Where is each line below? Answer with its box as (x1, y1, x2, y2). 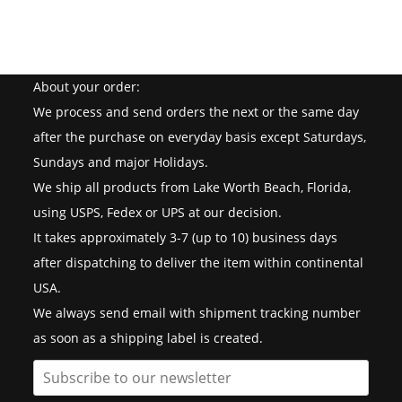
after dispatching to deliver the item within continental (33, 254, 364, 272)
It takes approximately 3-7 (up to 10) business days (33, 229, 338, 247)
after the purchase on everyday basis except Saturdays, (33, 128, 367, 146)
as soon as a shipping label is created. (33, 329, 264, 347)
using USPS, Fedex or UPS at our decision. (33, 204, 283, 222)
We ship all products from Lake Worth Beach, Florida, (33, 179, 352, 197)
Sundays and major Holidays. (33, 153, 209, 171)
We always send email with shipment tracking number (33, 304, 362, 322)
